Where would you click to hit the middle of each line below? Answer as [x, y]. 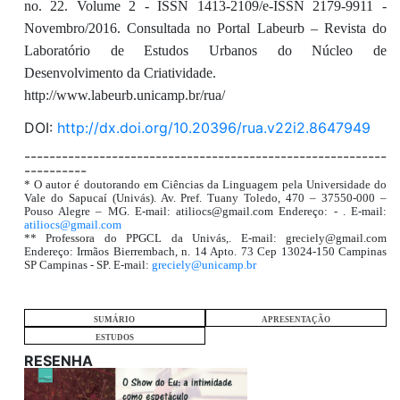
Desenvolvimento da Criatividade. [120, 73]
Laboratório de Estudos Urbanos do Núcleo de [205, 51]
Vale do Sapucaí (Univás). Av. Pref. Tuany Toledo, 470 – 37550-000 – [205, 198]
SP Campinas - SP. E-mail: [87, 265]
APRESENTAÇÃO [296, 320]
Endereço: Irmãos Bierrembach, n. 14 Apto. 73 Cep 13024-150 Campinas [205, 252]
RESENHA [58, 361]
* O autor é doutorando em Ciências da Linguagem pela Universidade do [205, 185]
